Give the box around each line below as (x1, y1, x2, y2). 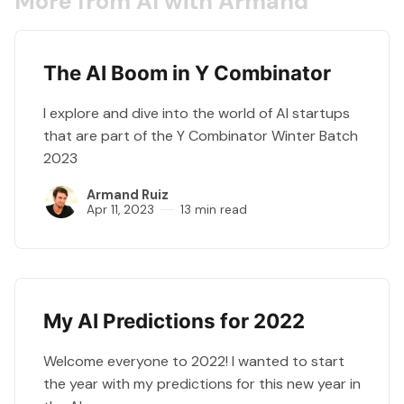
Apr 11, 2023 (87, 201, 154, 217)
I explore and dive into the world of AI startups (43, 103, 350, 123)
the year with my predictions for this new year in (43, 373, 361, 393)
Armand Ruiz (87, 186, 169, 203)
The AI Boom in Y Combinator (43, 60, 331, 85)
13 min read (179, 201, 247, 217)
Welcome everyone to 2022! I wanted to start (43, 351, 344, 371)
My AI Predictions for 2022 (43, 308, 305, 333)
